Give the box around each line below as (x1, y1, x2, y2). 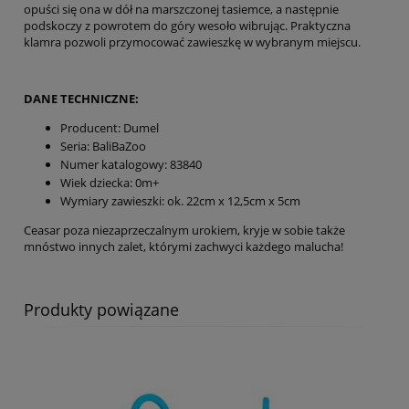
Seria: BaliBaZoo (60, 137, 146, 154)
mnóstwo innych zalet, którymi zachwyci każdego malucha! (24, 237, 343, 255)
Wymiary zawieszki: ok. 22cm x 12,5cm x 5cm (60, 192, 300, 209)
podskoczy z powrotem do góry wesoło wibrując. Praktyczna (24, 16, 351, 34)
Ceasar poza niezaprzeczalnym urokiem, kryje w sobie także (24, 221, 345, 238)
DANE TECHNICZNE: (24, 89, 142, 107)
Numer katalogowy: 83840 (60, 155, 202, 173)
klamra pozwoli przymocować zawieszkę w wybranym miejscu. (24, 33, 361, 50)
